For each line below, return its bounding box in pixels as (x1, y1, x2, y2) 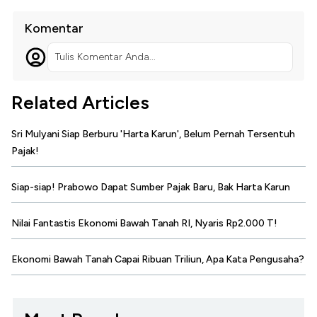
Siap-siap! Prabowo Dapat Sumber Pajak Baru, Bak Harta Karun (11, 180, 290, 193)
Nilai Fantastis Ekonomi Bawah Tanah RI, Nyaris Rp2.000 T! (11, 217, 277, 229)
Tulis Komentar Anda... (54, 50, 156, 63)
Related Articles (11, 91, 149, 114)
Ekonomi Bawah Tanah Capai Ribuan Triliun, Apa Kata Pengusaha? (11, 253, 304, 265)
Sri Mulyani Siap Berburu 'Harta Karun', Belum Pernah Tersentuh (11, 127, 295, 140)
